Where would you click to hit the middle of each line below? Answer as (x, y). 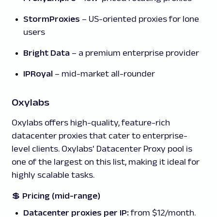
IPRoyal (38, 74)
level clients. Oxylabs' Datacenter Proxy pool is (102, 149)
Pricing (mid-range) (61, 196)
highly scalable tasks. (53, 175)
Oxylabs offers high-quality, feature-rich (91, 123)
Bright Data (46, 53)
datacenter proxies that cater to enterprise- (100, 136)
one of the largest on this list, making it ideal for (106, 162)
